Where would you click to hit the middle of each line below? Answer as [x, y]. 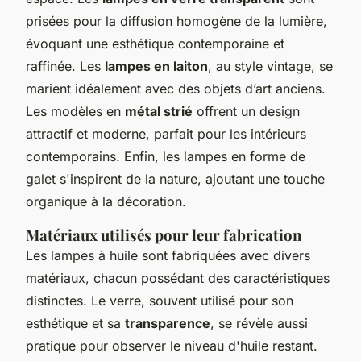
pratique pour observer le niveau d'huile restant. [172, 345]
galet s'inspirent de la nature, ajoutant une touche [175, 178]
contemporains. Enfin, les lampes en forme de [166, 156]
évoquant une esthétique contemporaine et [155, 43]
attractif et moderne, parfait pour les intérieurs [166, 133]
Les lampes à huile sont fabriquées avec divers [168, 255]
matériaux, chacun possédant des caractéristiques [178, 278]
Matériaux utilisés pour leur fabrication [164, 234]
